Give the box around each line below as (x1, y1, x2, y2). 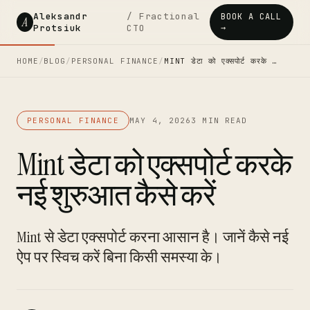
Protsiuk (33, 22, 82, 34)
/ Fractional (127, 10, 200, 22)
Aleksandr (33, 10, 88, 22)
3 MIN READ (191, 116, 248, 125)
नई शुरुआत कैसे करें (17, 175, 216, 215)
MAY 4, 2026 (129, 116, 192, 125)
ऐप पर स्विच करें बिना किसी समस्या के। (17, 247, 222, 267)
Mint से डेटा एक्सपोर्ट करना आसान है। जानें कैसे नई (17, 227, 289, 247)
